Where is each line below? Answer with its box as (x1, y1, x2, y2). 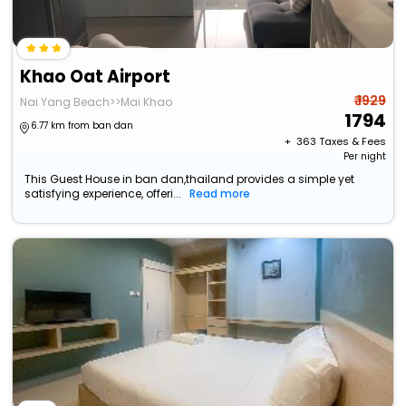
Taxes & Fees (318, 134, 386, 150)
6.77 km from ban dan (31, 119, 134, 133)
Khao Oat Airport (20, 64, 171, 90)
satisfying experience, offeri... (24, 186, 182, 202)
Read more (189, 186, 251, 202)
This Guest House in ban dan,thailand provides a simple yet (24, 171, 355, 188)
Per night (343, 150, 386, 164)
